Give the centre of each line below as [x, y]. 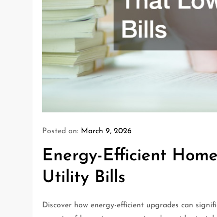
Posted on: [62, 132]
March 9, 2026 [107, 132]
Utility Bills [84, 178]
